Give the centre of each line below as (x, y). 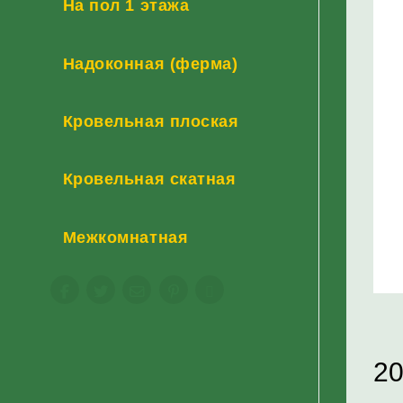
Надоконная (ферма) (150, 63)
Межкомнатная (125, 237)
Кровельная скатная (149, 179)
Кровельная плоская (151, 121)
